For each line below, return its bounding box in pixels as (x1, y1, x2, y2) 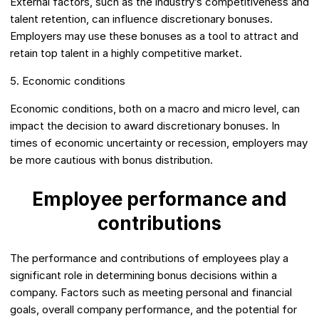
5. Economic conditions (10, 74, 125, 88)
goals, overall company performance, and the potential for (10, 303, 297, 317)
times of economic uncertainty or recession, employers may (10, 136, 308, 150)
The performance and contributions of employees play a (10, 251, 288, 266)
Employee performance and (32, 188, 287, 211)
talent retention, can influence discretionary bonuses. (10, 12, 273, 26)
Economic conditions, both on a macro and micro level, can (10, 102, 300, 116)
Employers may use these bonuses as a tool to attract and (10, 29, 298, 43)
